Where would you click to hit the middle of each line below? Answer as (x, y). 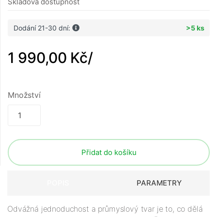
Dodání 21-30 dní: (43, 28)
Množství (24, 95)
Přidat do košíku (109, 153)
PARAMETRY (159, 183)
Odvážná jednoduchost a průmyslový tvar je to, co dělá (105, 209)
